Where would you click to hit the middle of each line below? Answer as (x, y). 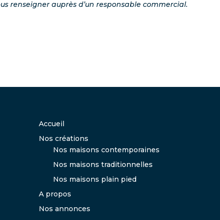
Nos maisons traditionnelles (103, 165)
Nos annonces (64, 209)
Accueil (51, 124)
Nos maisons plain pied (95, 179)
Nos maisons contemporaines (106, 150)
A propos (55, 194)
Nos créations (63, 139)
